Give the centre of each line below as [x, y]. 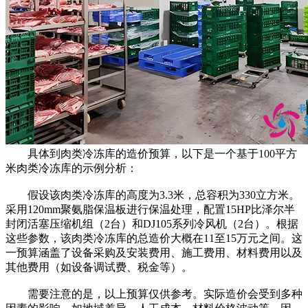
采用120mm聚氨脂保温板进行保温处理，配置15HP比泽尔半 [150, 209]
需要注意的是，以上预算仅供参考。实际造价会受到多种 [154, 294]
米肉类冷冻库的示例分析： [71, 168]
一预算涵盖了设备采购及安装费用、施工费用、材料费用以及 [154, 252]
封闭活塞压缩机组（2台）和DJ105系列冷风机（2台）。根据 [152, 223]
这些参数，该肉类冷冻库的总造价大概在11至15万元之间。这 [154, 238]
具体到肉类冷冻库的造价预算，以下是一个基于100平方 [151, 153]
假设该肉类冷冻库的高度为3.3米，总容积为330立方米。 [153, 195]
